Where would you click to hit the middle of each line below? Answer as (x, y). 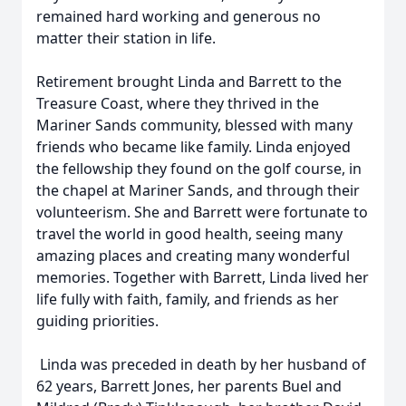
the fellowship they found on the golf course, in (199, 169)
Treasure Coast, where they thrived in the (178, 103)
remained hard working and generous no (179, 16)
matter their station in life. (126, 38)
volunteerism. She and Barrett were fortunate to (202, 212)
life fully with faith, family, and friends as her (188, 299)
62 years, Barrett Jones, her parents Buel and (189, 386)
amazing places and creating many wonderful (193, 256)
